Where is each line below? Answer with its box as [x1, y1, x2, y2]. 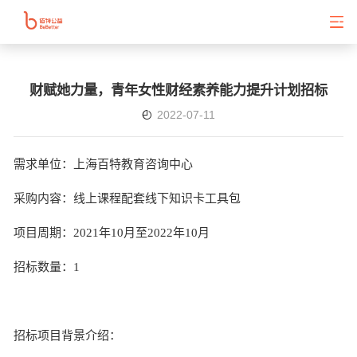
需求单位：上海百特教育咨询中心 [14, 157, 194, 171]
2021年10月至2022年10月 [73, 226, 210, 239]
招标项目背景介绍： [14, 328, 122, 342]
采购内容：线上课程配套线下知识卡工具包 [14, 191, 241, 205]
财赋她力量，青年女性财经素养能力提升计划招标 [29, 81, 328, 98]
